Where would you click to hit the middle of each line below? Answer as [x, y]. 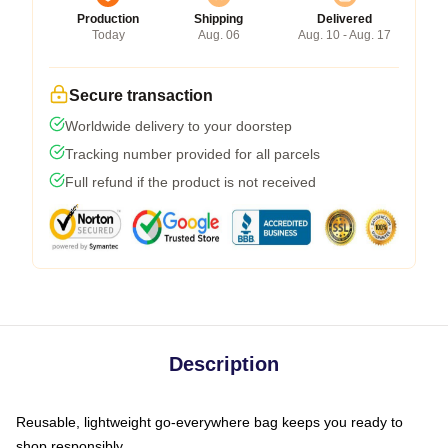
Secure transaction [141, 96]
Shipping [218, 19]
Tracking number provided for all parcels [192, 154]
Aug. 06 [218, 35]
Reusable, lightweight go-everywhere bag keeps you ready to [209, 422]
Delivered [344, 19]
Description [224, 364]
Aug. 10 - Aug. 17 [344, 35]
